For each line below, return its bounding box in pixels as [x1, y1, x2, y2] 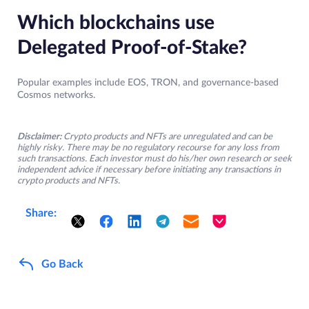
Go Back [41, 258, 83, 270]
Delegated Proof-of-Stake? [17, 38, 247, 58]
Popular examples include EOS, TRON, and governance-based [17, 78, 279, 88]
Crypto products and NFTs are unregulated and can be [63, 132, 272, 142]
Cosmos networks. [17, 90, 95, 101]
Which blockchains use [17, 13, 215, 33]
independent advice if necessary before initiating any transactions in [17, 166, 281, 175]
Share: [26, 208, 57, 219]
